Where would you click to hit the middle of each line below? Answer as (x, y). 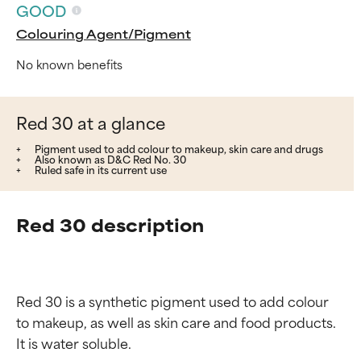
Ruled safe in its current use (100, 169)
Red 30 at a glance (91, 122)
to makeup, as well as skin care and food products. (178, 321)
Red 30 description (110, 224)
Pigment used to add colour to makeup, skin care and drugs (178, 148)
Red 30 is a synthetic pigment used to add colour (174, 300)
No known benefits (69, 64)
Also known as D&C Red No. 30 (109, 158)
